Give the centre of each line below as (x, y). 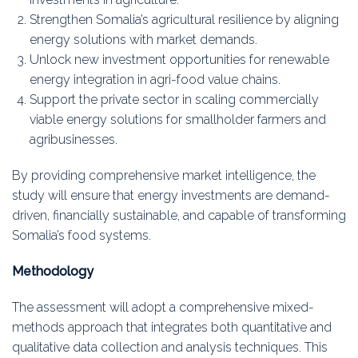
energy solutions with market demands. (144, 40)
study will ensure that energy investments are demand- (171, 196)
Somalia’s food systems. (82, 236)
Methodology (53, 272)
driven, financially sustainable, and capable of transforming (179, 216)
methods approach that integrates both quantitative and (172, 328)
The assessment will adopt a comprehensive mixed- (163, 308)
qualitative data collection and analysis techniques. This (170, 348)
